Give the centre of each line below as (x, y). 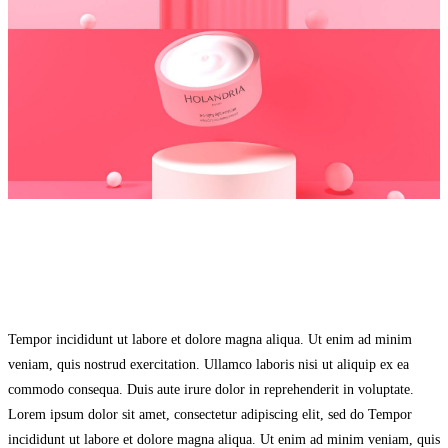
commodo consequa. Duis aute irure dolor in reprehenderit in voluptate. (211, 389)
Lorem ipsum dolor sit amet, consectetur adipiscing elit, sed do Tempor (210, 414)
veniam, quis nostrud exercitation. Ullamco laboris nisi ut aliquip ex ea (208, 364)
